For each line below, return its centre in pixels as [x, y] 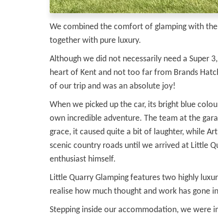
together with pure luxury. [95, 40]
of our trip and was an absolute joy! [113, 86]
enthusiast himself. [83, 159]
